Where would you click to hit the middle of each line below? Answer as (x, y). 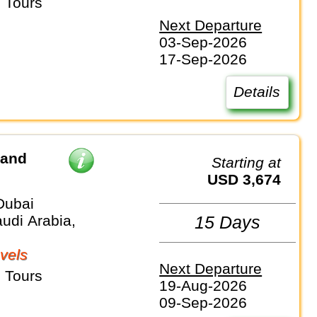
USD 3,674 (250, 179)
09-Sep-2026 (203, 303)
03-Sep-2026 (203, 42)
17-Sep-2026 (203, 59)
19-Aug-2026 (203, 286)
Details (257, 92)
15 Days (228, 223)
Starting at (252, 162)
